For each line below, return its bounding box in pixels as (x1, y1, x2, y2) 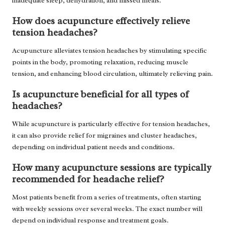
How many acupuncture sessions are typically (12, 162, 211, 174)
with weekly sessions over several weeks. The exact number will (12, 204, 202, 213)
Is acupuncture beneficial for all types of (12, 88, 189, 101)
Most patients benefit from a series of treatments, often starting (12, 193, 201, 202)
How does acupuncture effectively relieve (12, 15, 190, 27)
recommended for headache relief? (12, 173, 164, 186)
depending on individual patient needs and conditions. (12, 143, 175, 152)
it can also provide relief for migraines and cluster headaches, (12, 131, 197, 140)
